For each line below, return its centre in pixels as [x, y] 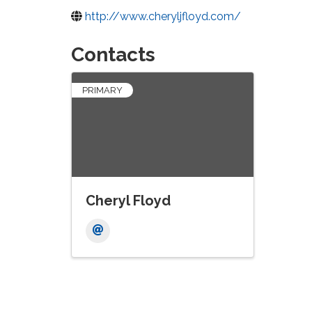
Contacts [113, 55]
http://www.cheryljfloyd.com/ [163, 16]
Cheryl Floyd [128, 201]
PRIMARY [102, 90]
